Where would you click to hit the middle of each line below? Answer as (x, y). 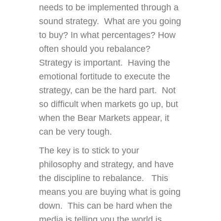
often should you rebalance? (96, 49)
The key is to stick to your (89, 151)
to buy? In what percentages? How (107, 35)
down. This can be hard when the (106, 206)
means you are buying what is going (110, 192)
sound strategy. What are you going (110, 21)
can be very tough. (75, 132)
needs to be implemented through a (109, 8)
